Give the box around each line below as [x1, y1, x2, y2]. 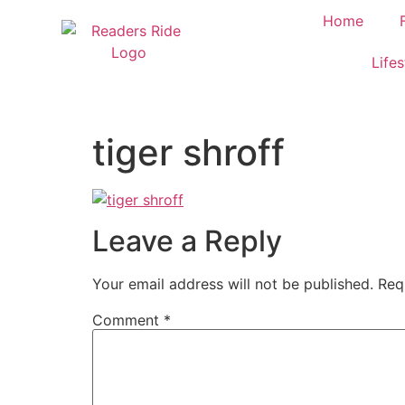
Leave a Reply [92, 222, 282, 259]
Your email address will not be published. [92, 274, 373, 293]
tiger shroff [92, 130, 285, 175]
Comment [92, 310, 164, 329]
